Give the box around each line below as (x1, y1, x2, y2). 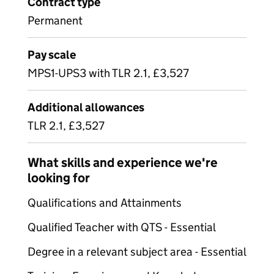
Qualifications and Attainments (28, 196, 182, 210)
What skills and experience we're (28, 155, 218, 171)
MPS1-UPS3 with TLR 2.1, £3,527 (28, 66, 189, 80)
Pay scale (28, 48, 76, 62)
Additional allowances (28, 100, 144, 114)
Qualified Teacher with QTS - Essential (28, 220, 216, 234)
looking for (28, 170, 90, 186)
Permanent (28, 13, 83, 28)
